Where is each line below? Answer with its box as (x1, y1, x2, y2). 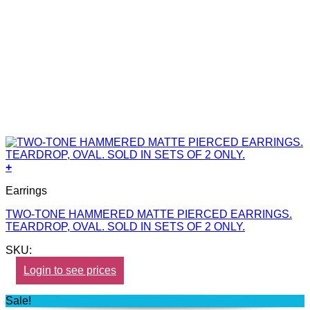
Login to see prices (24, 264, 116, 276)
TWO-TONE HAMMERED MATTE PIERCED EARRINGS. (6, 208, 292, 220)
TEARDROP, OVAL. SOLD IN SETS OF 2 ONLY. (6, 220, 245, 232)
